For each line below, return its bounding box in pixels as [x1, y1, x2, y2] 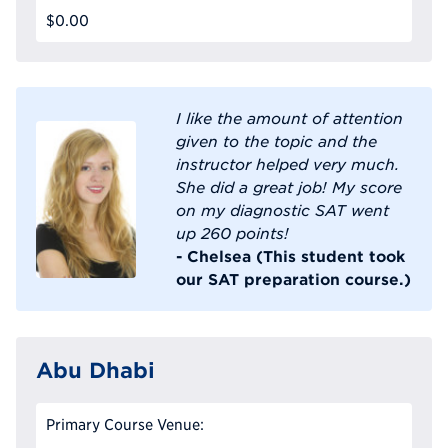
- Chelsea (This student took [176, 247, 405, 266]
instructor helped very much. [176, 155, 399, 174]
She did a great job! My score [176, 178, 402, 197]
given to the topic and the [176, 132, 377, 151]
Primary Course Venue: [46, 416, 204, 434]
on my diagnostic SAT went [176, 201, 389, 220]
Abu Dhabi [36, 358, 155, 383]
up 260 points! [176, 224, 289, 243]
